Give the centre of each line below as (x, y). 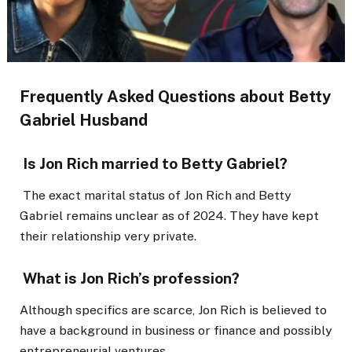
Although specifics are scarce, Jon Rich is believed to (173, 310)
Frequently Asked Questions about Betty (175, 97)
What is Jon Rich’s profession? (130, 278)
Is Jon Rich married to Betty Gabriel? (154, 163)
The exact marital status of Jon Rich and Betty (155, 195)
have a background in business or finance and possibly (176, 330)
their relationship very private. (108, 236)
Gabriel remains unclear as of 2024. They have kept (169, 215)
